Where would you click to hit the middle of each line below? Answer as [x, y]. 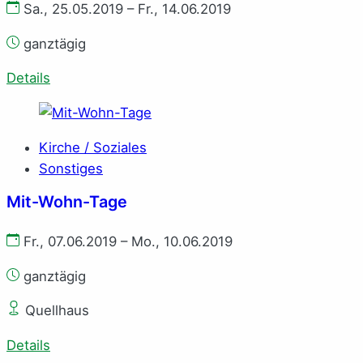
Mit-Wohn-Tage [67, 201]
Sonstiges [71, 168]
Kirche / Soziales [93, 147]
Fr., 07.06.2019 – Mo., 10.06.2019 [126, 241]
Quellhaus [55, 311]
